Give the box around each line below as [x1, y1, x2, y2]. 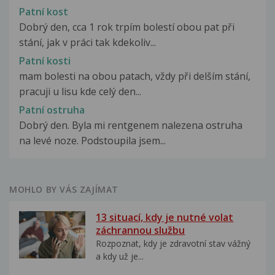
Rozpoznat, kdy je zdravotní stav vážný [96, 238, 251, 250]
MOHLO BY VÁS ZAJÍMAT [9, 184, 118, 196]
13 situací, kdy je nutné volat [96, 211, 234, 225]
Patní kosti [19, 54, 71, 68]
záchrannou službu [96, 223, 185, 238]
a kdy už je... [96, 250, 144, 263]
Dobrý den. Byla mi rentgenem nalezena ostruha [19, 118, 242, 133]
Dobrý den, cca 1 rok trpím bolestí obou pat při [19, 20, 234, 34]
